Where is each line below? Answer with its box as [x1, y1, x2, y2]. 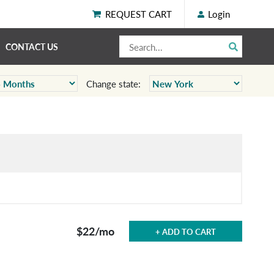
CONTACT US [6, 40, 58, 53]
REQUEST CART [105, 7, 172, 20]
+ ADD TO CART [155, 225, 217, 237]
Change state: [86, 77, 141, 90]
